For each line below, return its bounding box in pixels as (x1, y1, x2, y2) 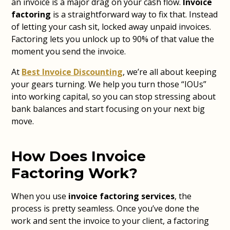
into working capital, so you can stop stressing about (11, 91, 216, 102)
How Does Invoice (11, 147, 146, 165)
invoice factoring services (68, 190, 175, 202)
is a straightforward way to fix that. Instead (51, 9, 218, 20)
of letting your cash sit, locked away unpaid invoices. (11, 21, 212, 32)
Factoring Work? (11, 164, 138, 182)
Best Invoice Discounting (22, 66, 123, 78)
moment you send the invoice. (11, 46, 126, 57)
